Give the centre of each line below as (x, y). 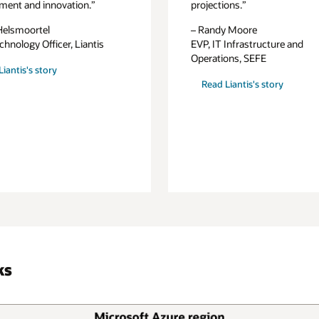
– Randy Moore (224, 30)
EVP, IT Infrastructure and (247, 44)
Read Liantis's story (242, 84)
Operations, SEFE (229, 58)
